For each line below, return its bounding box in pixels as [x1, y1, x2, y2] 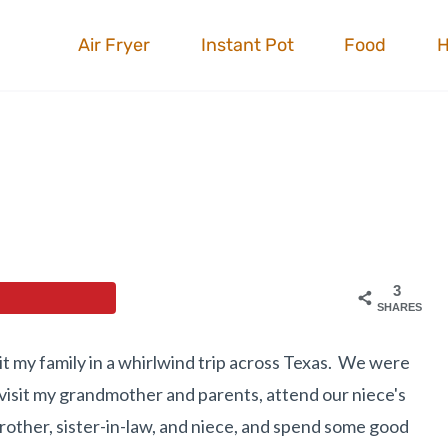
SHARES [377, 301, 423, 314]
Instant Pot [200, 34, 294, 56]
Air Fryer [78, 34, 151, 56]
